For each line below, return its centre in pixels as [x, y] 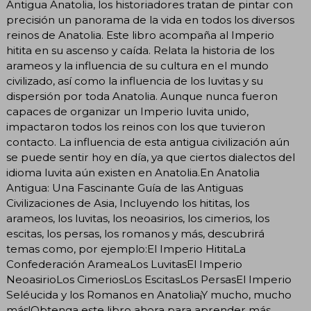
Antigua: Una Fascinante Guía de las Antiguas [125, 187]
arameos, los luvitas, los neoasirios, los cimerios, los [138, 218]
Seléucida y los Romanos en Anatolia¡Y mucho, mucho [149, 294]
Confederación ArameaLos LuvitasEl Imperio [124, 264]
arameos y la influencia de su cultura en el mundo [137, 65]
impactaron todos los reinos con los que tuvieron [136, 126]
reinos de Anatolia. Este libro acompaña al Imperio [140, 35]
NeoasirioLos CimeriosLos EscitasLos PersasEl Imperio [149, 279]
